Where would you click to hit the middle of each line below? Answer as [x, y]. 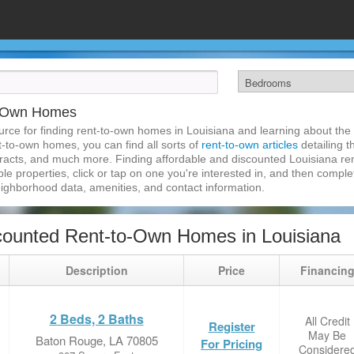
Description [96, 270]
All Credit [327, 321]
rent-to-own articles [250, 145]
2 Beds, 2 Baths [96, 319]
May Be [327, 335]
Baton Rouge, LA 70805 [96, 340]
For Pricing [232, 344]
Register [232, 326]
